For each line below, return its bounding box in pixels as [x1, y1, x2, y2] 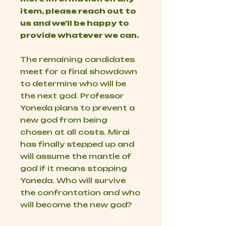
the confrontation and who [20, 188, 140, 197]
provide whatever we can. [20, 31, 139, 40]
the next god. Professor [20, 91, 124, 100]
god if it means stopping [20, 164, 127, 173]
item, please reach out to [20, 7, 136, 16]
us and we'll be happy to [20, 19, 129, 28]
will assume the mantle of [20, 152, 131, 161]
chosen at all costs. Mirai [20, 128, 130, 137]
